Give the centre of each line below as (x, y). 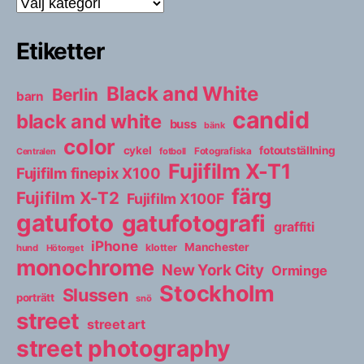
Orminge (299, 270)
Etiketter (60, 51)
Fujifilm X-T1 (230, 171)
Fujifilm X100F (175, 198)
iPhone (115, 245)
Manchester (217, 247)
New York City (213, 270)
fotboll (173, 151)
